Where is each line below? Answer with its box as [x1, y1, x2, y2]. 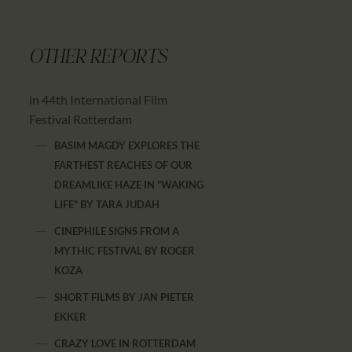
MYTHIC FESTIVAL [54, 244, 145, 257]
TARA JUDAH [96, 197, 160, 211]
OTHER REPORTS [29, 48, 168, 68]
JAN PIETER [138, 290, 195, 303]
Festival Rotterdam [29, 111, 133, 126]
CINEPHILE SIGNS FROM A [54, 224, 180, 237]
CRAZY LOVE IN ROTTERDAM [54, 336, 196, 350]
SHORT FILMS [54, 290, 123, 303]
